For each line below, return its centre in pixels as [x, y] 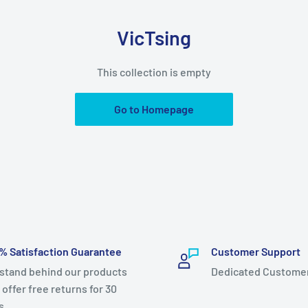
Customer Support [256, 251]
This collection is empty [154, 72]
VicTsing [154, 37]
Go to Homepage [154, 109]
